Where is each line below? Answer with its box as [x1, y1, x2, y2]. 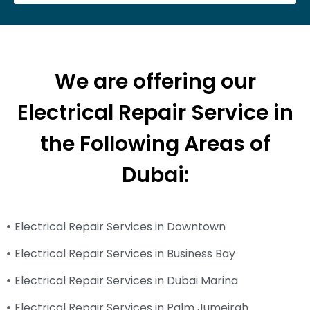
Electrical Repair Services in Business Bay [15, 245, 236, 262]
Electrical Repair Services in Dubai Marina [15, 272, 239, 289]
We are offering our [54, 66, 256, 96]
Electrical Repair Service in [17, 98, 293, 127]
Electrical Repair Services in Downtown [15, 218, 226, 235]
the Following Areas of [39, 129, 271, 158]
